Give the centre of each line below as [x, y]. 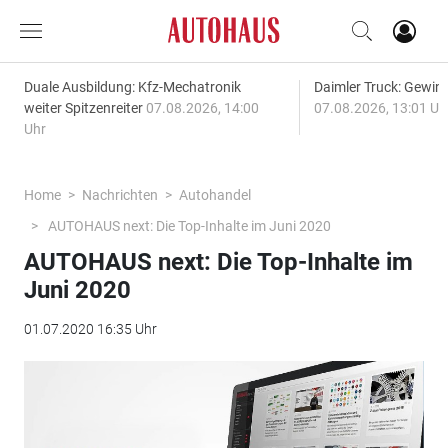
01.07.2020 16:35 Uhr [90, 329]
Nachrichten [119, 195]
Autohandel [214, 195]
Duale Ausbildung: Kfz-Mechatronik [132, 87]
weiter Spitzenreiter [84, 108]
